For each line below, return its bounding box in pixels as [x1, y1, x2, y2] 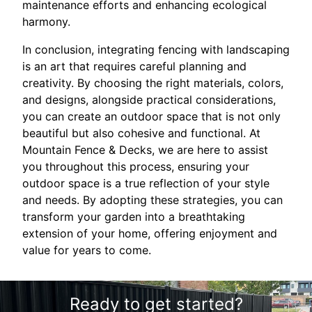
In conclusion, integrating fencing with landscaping [22, 42, 290, 57]
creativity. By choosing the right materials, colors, [22, 76, 283, 91]
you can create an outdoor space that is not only [22, 109, 281, 124]
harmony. [22, 15, 70, 29]
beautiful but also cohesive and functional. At [22, 126, 260, 141]
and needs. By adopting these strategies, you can [22, 193, 283, 208]
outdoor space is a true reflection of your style [22, 176, 270, 191]
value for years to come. [22, 243, 151, 258]
